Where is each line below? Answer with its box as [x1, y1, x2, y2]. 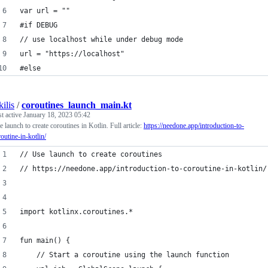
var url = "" [20, 7, 70, 15]
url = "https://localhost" [20, 50, 124, 58]
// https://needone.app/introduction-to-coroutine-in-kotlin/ [20, 165, 267, 173]
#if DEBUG [20, 21, 57, 29]
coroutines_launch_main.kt [22, 100, 132, 110]
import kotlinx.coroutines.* [20, 208, 133, 216]
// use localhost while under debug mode [20, 35, 183, 44]
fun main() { [20, 236, 70, 245]
